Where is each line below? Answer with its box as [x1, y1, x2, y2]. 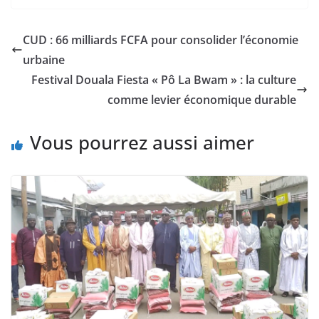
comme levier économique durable [108, 92, 296, 108]
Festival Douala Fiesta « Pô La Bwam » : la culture [31, 72, 296, 88]
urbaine [23, 52, 65, 68]
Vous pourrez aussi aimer [30, 130, 254, 156]
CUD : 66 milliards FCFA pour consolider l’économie [23, 32, 298, 48]
